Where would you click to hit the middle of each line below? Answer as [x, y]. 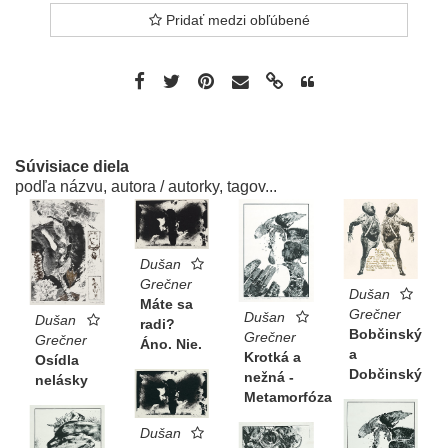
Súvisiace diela [72, 167]
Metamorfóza [288, 396]
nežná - [269, 376]
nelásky [61, 379]
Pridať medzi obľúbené [235, 20]
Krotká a [272, 356]
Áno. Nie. [170, 344]
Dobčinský [385, 374]
